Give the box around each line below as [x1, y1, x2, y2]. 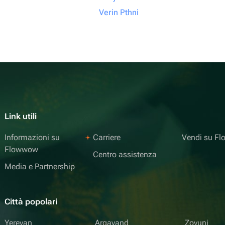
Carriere [93, 133, 121, 142]
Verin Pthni [99, 8, 139, 17]
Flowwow [5, 145, 38, 154]
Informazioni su [5, 133, 60, 142]
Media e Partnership [5, 162, 75, 171]
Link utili [5, 111, 37, 121]
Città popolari [5, 197, 57, 206]
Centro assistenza [93, 150, 157, 159]
